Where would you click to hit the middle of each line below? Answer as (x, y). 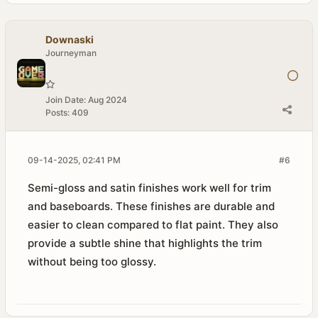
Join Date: (66, 100)
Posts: (57, 113)
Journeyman (71, 53)
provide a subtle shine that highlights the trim (145, 243)
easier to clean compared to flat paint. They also (153, 225)
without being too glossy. (92, 262)
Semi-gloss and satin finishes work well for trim (149, 188)
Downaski (70, 39)
